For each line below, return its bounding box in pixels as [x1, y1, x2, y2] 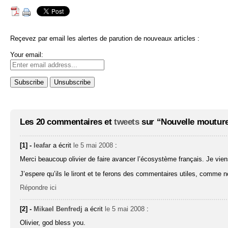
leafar [34, 141, 51, 150]
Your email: [10, 51, 43, 59]
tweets [114, 117, 139, 127]
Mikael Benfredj [34, 205, 83, 213]
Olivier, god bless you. [20, 219, 86, 227]
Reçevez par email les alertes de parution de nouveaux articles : [10, 35, 199, 43]
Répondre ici [20, 184, 57, 192]
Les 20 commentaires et [20, 117, 114, 127]
